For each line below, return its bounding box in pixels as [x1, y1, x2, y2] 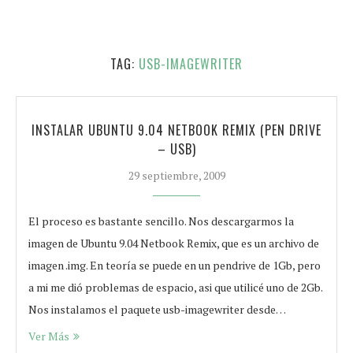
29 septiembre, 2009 [128, 168, 225, 183]
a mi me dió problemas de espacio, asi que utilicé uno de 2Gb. [28, 280, 322, 295]
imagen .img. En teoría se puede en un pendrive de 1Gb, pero [28, 258, 321, 273]
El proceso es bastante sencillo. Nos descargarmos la [28, 214, 294, 229]
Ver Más [28, 329, 69, 344]
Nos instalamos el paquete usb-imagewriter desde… [28, 302, 286, 317]
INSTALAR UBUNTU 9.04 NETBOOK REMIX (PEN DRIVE [32, 121, 321, 139]
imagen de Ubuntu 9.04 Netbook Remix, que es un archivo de [28, 236, 319, 251]
